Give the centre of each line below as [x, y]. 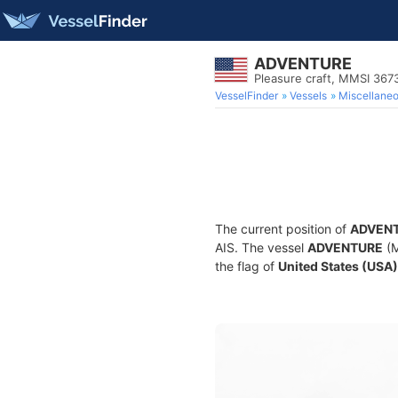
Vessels [308, 96]
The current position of [283, 229]
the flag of [247, 266]
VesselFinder [247, 96]
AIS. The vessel [261, 247]
